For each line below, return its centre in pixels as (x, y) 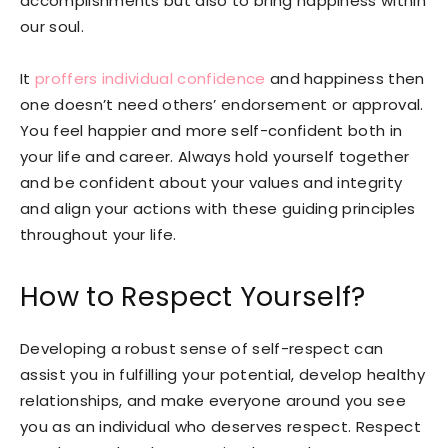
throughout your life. (98, 234)
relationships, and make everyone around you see (213, 400)
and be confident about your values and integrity (211, 182)
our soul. (52, 26)
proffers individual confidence (150, 78)
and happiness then (345, 78)
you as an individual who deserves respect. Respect (221, 426)
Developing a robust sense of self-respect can (202, 348)
